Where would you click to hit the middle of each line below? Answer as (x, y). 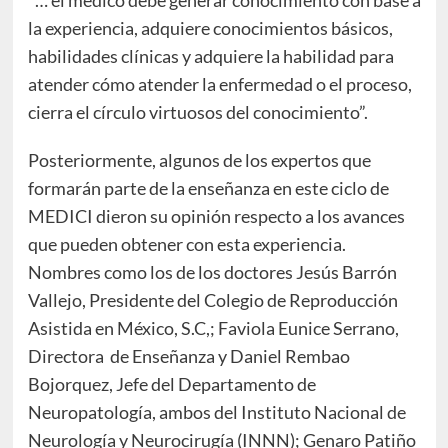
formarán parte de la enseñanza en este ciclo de (208, 187)
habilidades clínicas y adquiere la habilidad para (210, 55)
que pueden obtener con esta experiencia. (186, 243)
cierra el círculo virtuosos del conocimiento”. (197, 111)
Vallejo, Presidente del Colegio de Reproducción (212, 299)
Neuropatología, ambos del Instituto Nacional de (216, 411)
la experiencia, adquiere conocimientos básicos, (210, 27)
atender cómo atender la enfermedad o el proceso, (219, 83)
